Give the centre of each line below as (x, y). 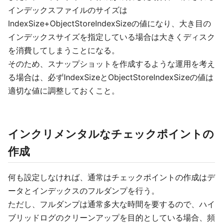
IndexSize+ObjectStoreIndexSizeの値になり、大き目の (110, 23)
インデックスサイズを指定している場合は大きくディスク (111, 37)
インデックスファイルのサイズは (68, 10)
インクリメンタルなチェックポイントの (111, 134)
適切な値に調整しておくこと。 (64, 91)
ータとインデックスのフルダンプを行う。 (84, 191)
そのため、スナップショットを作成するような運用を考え (111, 64)
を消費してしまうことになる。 (64, 50)
